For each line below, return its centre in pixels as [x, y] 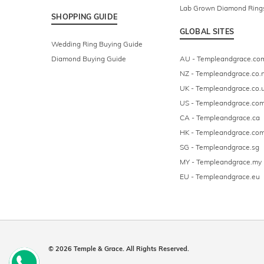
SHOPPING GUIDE [85, 17]
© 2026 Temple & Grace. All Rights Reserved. [119, 249]
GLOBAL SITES [207, 32]
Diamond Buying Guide [89, 59]
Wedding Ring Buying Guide [97, 44]
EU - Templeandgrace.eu [220, 177]
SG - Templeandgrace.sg [219, 147]
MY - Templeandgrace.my [220, 162]
